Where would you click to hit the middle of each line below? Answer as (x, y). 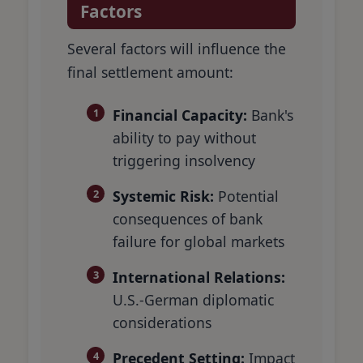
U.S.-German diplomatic (193, 300)
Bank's (270, 115)
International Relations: (199, 278)
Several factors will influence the (177, 49)
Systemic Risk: (163, 196)
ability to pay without (184, 138)
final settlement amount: (150, 73)
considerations (162, 323)
